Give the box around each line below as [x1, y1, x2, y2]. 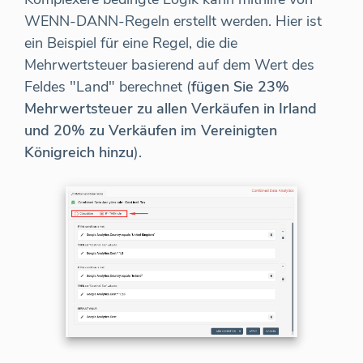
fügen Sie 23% [191, 77, 289, 97]
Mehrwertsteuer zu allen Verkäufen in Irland [24, 99, 317, 119]
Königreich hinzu [24, 143, 134, 163]
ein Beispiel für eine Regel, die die [24, 33, 237, 53]
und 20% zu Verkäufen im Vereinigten [24, 121, 277, 141]
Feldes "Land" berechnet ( [24, 77, 191, 97]
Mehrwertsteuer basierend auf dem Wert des [24, 55, 314, 75]
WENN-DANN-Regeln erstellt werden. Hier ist [24, 11, 322, 32]
